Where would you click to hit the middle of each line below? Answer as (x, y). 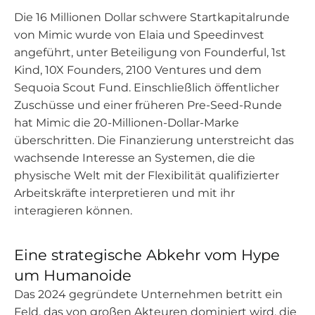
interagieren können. (73, 211)
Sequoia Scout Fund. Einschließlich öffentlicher (147, 88)
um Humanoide (73, 275)
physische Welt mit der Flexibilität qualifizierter (147, 175)
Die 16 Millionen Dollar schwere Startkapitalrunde (152, 17)
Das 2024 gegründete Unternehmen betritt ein (148, 294)
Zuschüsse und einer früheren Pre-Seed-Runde (148, 105)
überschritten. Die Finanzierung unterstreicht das (154, 140)
